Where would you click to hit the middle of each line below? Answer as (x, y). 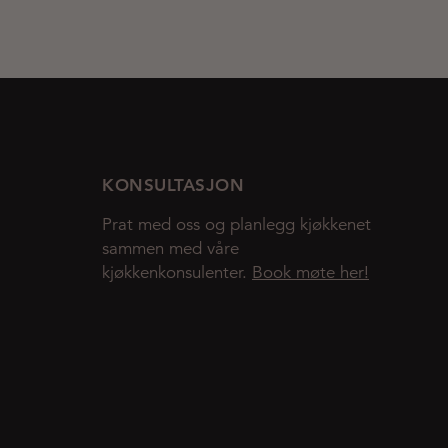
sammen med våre (170, 248)
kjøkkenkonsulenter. (177, 272)
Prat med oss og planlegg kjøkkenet (236, 224)
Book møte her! (310, 272)
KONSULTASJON (173, 184)
